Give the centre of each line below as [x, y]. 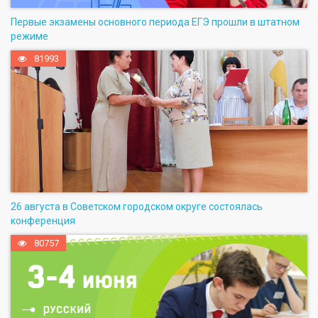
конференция [43, 220]
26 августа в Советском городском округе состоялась [137, 206]
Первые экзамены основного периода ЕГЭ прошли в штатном [155, 22]
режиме [29, 36]
